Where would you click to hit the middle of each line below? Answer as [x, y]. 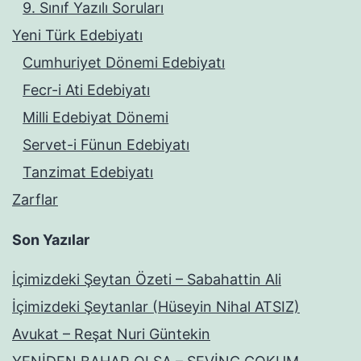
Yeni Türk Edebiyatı [77, 35]
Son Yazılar [51, 240]
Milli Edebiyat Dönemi [96, 118]
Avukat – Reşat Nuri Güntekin [111, 334]
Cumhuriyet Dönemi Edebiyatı [124, 63]
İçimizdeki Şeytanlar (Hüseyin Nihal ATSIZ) [156, 307]
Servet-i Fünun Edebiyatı [106, 145]
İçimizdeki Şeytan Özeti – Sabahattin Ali [147, 280]
